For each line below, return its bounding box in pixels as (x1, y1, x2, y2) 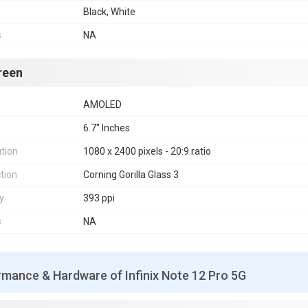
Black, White (83, 6, 135, 17)
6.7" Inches (83, 122, 130, 133)
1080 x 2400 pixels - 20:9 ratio (83, 146, 211, 157)
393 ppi (83, 192, 115, 203)
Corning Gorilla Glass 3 (83, 169, 179, 180)
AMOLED (83, 99, 122, 110)
